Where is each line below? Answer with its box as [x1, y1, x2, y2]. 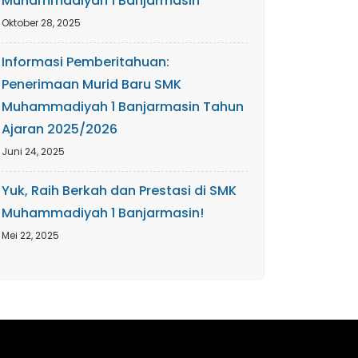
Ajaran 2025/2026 [2, 120, 117, 138]
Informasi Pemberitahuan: [2, 53, 169, 71]
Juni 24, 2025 [2, 145, 65, 158]
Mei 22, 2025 [2, 229, 59, 242]
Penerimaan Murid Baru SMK [2, 75, 181, 93]
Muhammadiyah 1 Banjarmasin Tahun [2, 97, 244, 116]
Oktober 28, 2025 [2, 16, 81, 30]
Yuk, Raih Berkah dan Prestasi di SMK [2, 181, 237, 200]
